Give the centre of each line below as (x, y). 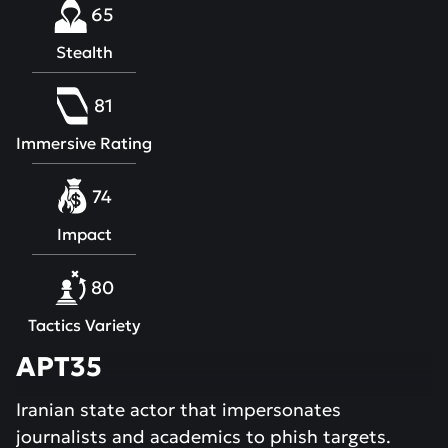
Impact (84, 234)
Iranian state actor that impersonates (178, 409)
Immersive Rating (84, 143)
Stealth (84, 52)
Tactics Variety (84, 325)
